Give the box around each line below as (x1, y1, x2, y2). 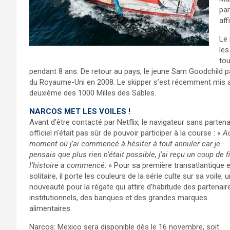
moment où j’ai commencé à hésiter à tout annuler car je (29, 139, 220, 148)
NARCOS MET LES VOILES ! (29, 107, 130, 116)
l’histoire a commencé (29, 161, 105, 170)
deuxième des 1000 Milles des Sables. (29, 88, 156, 98)
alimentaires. (29, 204, 72, 213)
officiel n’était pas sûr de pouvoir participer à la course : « (29, 128, 223, 138)
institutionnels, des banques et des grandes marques (29, 193, 207, 202)
